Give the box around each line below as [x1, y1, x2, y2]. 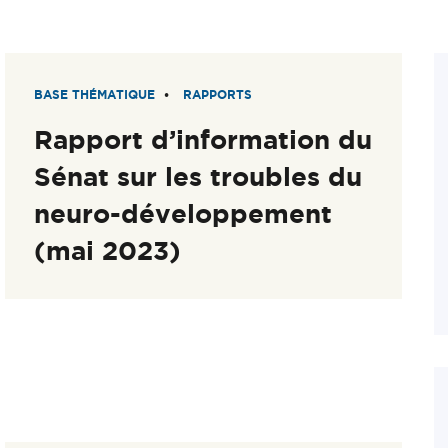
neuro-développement [34, 199, 333, 229]
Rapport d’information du [34, 125, 373, 155]
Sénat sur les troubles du [34, 162, 363, 192]
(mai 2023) [34, 236, 182, 266]
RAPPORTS [183, 88, 253, 102]
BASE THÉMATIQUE [34, 88, 156, 102]
